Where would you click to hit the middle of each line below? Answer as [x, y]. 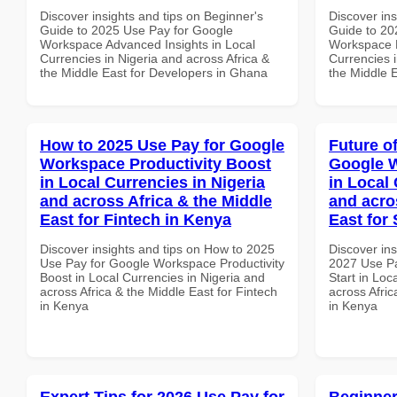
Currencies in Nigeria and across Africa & [155, 58]
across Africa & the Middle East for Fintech [159, 291]
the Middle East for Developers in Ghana [154, 72]
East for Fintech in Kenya [136, 219]
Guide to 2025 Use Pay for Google [136, 30]
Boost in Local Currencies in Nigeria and [152, 277]
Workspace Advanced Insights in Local [148, 44]
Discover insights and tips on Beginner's [152, 16]
